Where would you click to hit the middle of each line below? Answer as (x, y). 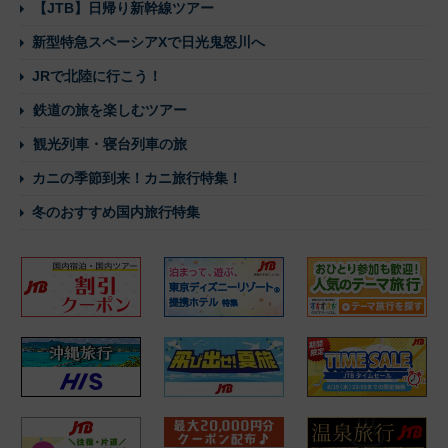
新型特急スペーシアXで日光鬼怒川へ (148, 42)
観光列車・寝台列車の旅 (110, 144)
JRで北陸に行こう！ (97, 76)
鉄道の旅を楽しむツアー (110, 110)
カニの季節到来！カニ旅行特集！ (137, 178)
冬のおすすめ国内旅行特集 (116, 212)
